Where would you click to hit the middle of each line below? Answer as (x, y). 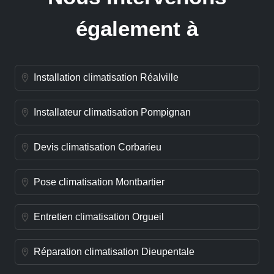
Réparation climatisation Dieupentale (114, 252)
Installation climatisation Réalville (106, 78)
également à (137, 28)
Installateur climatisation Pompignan (112, 113)
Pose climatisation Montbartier (99, 182)
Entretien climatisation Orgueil (99, 217)
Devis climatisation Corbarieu (98, 147)
